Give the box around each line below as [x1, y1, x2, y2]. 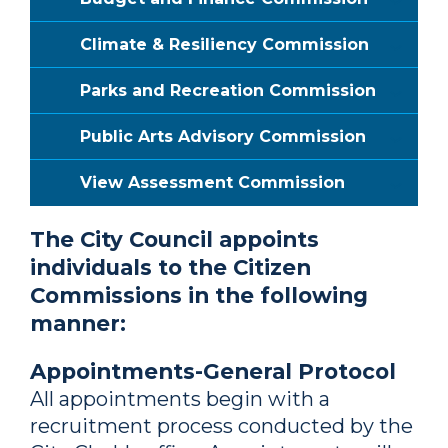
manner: [30, 310, 126, 336]
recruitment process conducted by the [30, 414, 413, 438]
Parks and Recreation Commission [80, 81, 376, 100]
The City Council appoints [30, 226, 319, 252]
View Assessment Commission [80, 173, 345, 192]
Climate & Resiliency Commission [80, 35, 369, 54]
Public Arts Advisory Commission [80, 127, 366, 146]
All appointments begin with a [30, 387, 330, 411]
